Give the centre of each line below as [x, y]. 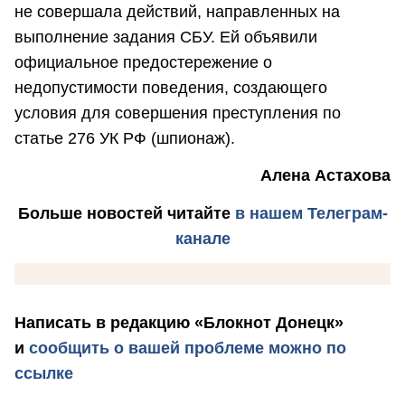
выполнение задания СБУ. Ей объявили [166, 38]
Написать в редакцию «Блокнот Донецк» [179, 323]
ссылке [44, 374]
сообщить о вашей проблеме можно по [188, 348]
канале [202, 238]
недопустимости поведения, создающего [171, 88]
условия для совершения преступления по [178, 113]
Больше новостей [90, 213]
